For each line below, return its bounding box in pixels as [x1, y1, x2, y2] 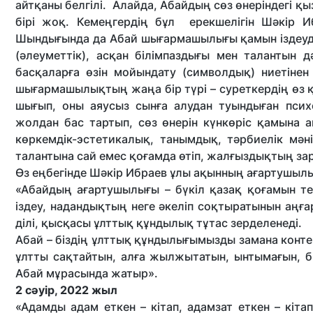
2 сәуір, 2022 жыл [15, 283, 120, 297]
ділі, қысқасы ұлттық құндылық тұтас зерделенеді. [15, 216, 305, 230]
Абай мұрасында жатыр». [15, 266, 158, 280]
